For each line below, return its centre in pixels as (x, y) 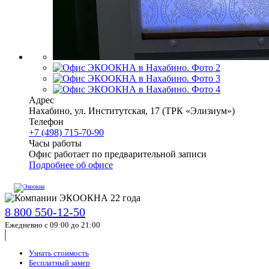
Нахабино (49, 110)
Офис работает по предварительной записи (118, 154)
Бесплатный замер (59, 262)
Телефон (46, 121)
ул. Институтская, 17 (117, 110)
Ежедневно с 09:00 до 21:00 (53, 225)
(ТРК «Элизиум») (197, 110)
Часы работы (55, 143)
